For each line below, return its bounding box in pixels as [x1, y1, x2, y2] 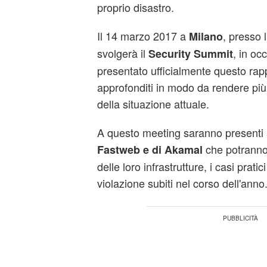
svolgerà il [97, 45, 148, 61]
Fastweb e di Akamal [97, 142, 203, 157]
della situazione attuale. [97, 96, 209, 111]
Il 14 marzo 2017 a [97, 28, 189, 44]
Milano [188, 29, 223, 44]
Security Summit [148, 46, 233, 61]
